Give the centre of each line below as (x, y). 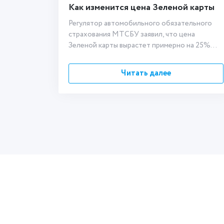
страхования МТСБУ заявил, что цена (132, 34)
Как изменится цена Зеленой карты (141, 7)
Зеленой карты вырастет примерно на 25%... (143, 45)
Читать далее (146, 73)
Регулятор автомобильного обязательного (140, 23)
